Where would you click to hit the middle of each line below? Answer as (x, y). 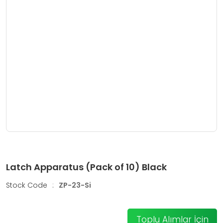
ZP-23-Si (75, 185)
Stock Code (27, 185)
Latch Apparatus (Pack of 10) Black (86, 167)
